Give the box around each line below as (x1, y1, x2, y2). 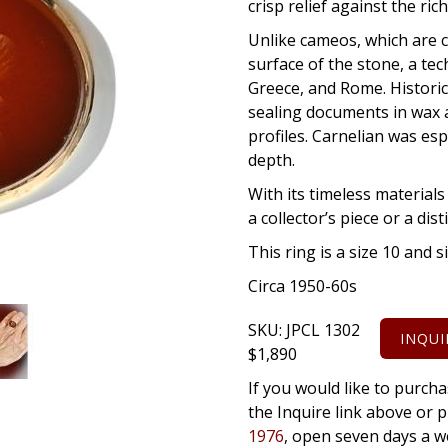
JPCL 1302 (286, 319, 360, 342)
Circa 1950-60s (248, 275, 357, 298)
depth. (248, 149, 295, 172)
